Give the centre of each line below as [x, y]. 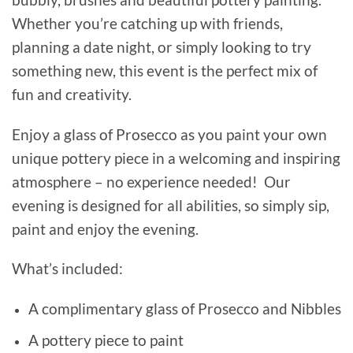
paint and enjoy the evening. [105, 229]
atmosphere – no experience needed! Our [151, 181]
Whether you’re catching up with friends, [147, 23]
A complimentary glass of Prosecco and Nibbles [184, 309]
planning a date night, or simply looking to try [162, 46]
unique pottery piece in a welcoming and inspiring [176, 158]
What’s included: [67, 269]
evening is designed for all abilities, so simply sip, [171, 205]
